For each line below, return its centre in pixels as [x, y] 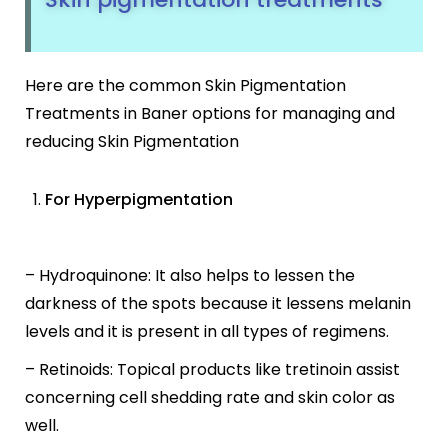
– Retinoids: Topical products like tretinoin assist [212, 369]
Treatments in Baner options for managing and [210, 113]
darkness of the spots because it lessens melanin [218, 303]
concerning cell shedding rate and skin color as [210, 397]
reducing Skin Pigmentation [132, 141]
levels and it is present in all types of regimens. [207, 331]
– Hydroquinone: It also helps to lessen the [190, 275]
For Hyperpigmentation [139, 199]
